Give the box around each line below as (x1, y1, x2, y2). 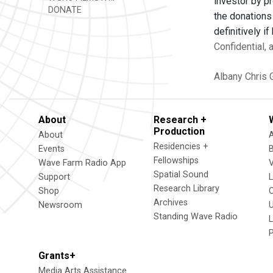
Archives (154, 197, 188, 208)
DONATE (46, 5, 82, 15)
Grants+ (38, 250, 76, 261)
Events (38, 144, 65, 154)
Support (38, 172, 70, 182)
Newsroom (38, 200, 82, 210)
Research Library (154, 183, 219, 194)
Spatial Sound (154, 169, 208, 180)
